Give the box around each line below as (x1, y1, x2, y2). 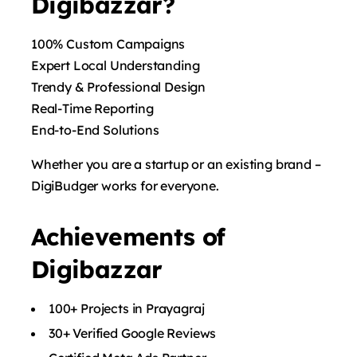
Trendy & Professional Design (31, 78, 206, 95)
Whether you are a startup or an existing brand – (31, 155, 321, 172)
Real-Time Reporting (31, 100, 154, 116)
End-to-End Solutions (31, 121, 159, 138)
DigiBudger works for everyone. (31, 177, 219, 194)
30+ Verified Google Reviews (49, 324, 217, 341)
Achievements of (31, 221, 226, 252)
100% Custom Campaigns (31, 35, 186, 52)
